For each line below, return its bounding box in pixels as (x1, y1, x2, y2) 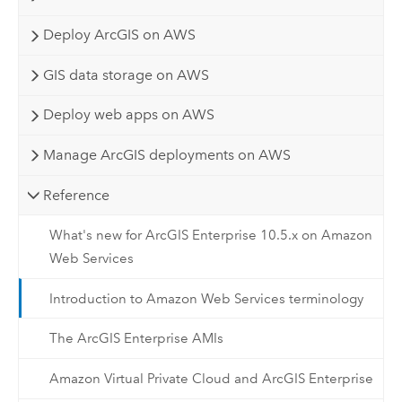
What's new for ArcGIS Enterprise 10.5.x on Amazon (48, 227, 372, 244)
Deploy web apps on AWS (42, 106, 214, 124)
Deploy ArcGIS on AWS (42, 26, 196, 44)
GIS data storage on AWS (42, 66, 209, 83)
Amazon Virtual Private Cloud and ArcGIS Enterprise (48, 370, 373, 387)
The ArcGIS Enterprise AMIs (48, 330, 223, 347)
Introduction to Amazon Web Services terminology (48, 290, 363, 307)
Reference (42, 186, 109, 204)
